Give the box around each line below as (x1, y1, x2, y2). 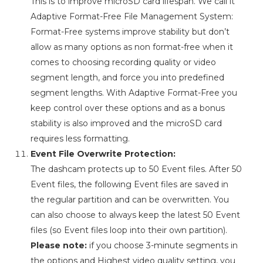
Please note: (30, 240, 87, 251)
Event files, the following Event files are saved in (30, 179, 228, 190)
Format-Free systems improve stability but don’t (30, 26, 230, 38)
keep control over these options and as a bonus (30, 103, 225, 114)
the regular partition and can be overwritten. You (30, 194, 229, 205)
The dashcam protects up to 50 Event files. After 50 (30, 164, 242, 175)
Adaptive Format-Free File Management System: (30, 11, 233, 22)
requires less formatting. (30, 133, 130, 144)
